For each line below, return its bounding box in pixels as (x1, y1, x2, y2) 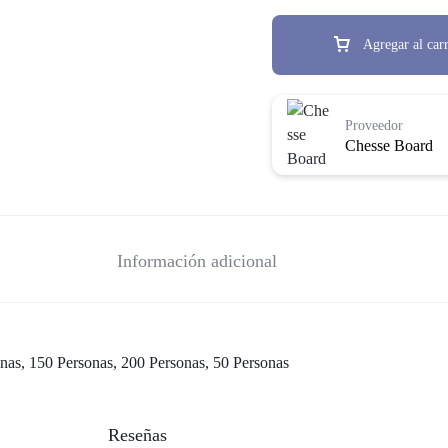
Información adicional (116, 250, 277, 271)
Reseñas (108, 424, 167, 445)
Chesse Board (345, 136, 434, 154)
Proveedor (345, 117, 404, 133)
